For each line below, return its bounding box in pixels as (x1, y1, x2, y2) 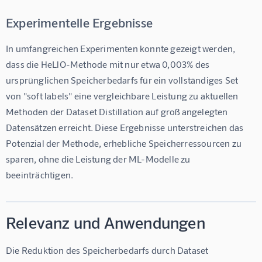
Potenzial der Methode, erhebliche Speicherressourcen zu (6, 137, 244, 149)
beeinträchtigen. (6, 168, 74, 180)
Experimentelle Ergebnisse (6, 14, 153, 30)
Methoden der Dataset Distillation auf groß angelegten (6, 105, 230, 117)
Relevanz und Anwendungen (6, 212, 205, 232)
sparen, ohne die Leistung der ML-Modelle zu (6, 153, 192, 164)
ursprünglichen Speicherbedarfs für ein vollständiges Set (6, 74, 240, 85)
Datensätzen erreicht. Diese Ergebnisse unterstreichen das (6, 121, 246, 133)
